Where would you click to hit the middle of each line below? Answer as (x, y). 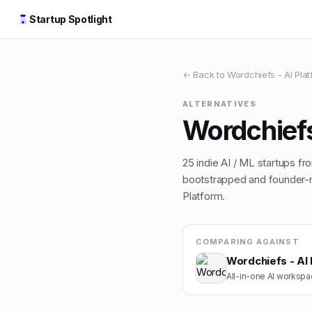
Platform (203, 196)
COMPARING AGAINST (248, 242)
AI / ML (238, 163)
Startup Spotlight (71, 19)
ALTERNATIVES (219, 104)
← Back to (205, 75)
